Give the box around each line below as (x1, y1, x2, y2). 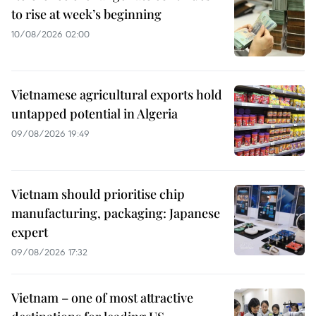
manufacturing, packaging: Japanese (11, 205, 220, 221)
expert (11, 224, 48, 241)
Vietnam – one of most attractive (11, 289, 193, 306)
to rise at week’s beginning (11, 6, 162, 23)
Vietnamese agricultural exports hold (11, 86, 222, 103)
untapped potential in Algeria (11, 105, 178, 122)
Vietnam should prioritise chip (11, 186, 185, 202)
